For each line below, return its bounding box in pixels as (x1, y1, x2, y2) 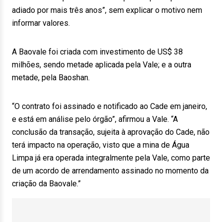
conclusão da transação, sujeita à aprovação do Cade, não (12, 127, 210, 137)
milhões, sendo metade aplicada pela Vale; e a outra (12, 60, 191, 69)
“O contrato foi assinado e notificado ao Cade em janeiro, (12, 102, 207, 111)
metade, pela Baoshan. (12, 73, 90, 82)
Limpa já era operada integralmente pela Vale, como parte (12, 153, 210, 163)
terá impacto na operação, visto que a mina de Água (12, 140, 189, 150)
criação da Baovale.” (12, 179, 81, 188)
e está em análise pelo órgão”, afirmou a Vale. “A (12, 114, 178, 124)
